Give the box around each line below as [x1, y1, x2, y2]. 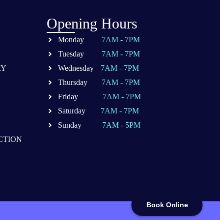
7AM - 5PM [102, 121, 140, 130]
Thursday [57, 78, 89, 87]
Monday [57, 35, 86, 44]
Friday [57, 92, 80, 101]
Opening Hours [47, 15, 138, 32]
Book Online [146, 201, 188, 209]
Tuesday [57, 50, 86, 58]
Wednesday [57, 64, 96, 73]
